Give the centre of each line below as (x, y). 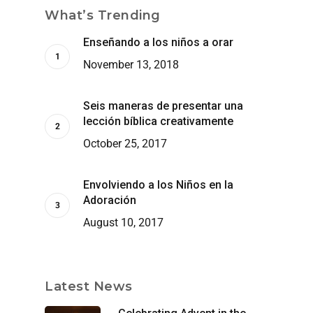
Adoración (110, 200)
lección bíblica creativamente (158, 121)
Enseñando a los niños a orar (158, 42)
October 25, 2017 (125, 143)
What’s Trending (103, 15)
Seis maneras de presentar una (163, 105)
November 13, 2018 (131, 64)
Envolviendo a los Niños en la (158, 184)
